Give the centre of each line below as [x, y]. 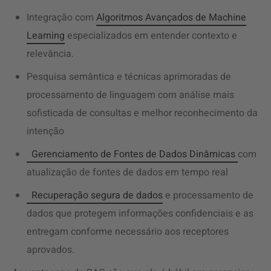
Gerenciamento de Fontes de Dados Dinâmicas [135, 154]
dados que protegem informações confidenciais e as [140, 214]
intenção [45, 131]
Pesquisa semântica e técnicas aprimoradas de [129, 77]
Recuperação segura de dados [97, 195]
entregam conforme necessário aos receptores [128, 232]
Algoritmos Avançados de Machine [171, 18]
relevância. [50, 54]
